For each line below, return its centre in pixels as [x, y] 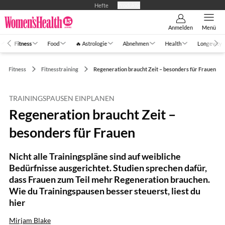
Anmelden [181, 27]
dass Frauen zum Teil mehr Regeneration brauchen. [109, 179]
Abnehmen [136, 43]
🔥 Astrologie [91, 43]
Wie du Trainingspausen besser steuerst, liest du [105, 191]
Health [173, 43]
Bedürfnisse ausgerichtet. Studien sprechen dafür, [108, 167]
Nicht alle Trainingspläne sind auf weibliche [95, 156]
